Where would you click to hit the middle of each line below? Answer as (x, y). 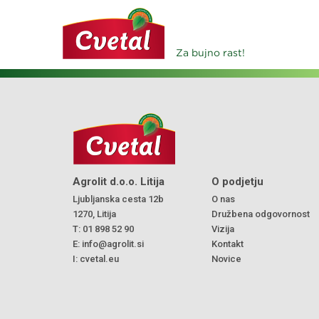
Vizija (223, 229)
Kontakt (228, 244)
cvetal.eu (99, 259)
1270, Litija (94, 214)
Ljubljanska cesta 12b (118, 199)
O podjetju (237, 182)
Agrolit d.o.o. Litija (119, 182)
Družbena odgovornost (261, 214)
